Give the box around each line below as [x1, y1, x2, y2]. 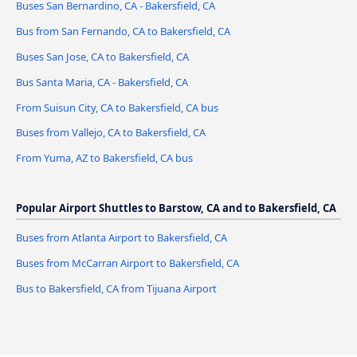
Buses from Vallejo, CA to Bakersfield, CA [16, 125, 206, 140]
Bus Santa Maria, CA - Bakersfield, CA [16, 74, 188, 89]
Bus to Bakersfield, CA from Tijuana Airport [16, 281, 217, 296]
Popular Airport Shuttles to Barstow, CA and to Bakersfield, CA [16, 201, 336, 216]
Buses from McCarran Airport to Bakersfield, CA [16, 256, 239, 271]
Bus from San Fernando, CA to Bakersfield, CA [16, 23, 230, 38]
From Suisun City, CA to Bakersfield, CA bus [16, 100, 218, 115]
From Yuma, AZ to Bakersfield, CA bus [16, 151, 193, 166]
